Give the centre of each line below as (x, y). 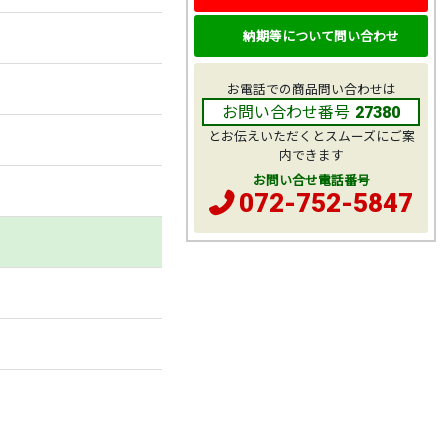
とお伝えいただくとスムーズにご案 (311, 136)
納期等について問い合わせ (320, 35)
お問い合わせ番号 (286, 111)
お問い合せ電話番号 (311, 180)
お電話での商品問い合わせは (311, 89)
